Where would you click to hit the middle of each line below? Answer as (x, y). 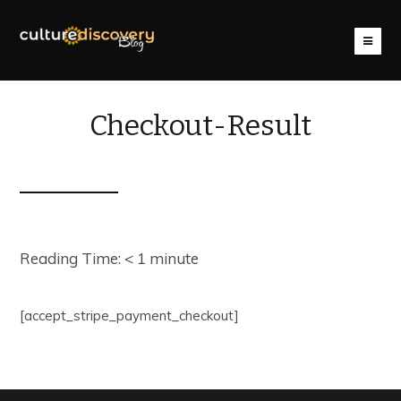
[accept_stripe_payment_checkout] (130, 315)
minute (175, 258)
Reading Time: (73, 258)
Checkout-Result (200, 125)
